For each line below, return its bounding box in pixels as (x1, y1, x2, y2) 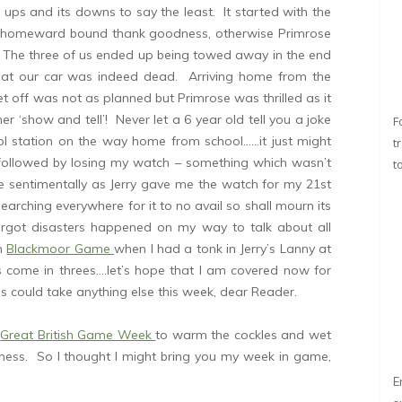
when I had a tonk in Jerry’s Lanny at (114, 240, 332, 257)
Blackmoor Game (6, 240, 115, 257)
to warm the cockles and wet (155, 327, 332, 343)
